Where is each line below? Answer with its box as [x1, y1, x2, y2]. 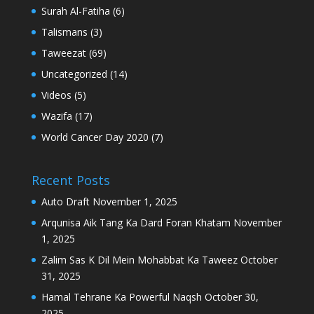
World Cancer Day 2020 [41, 130, 149, 144]
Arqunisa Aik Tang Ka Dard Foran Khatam [41, 216, 231, 230]
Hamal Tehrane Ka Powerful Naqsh [41, 290, 202, 304]
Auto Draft [41, 195, 90, 209]
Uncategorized [41, 67, 107, 81]
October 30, [204, 290, 259, 304]
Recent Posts [31, 172, 110, 189]
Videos [41, 88, 71, 102]
